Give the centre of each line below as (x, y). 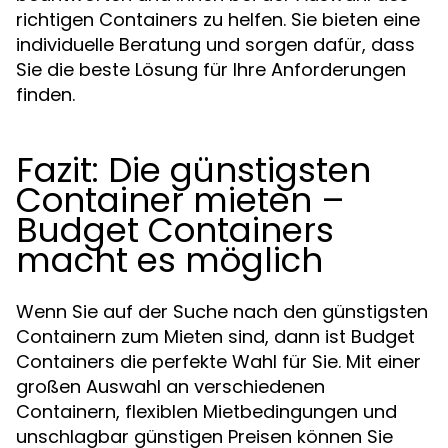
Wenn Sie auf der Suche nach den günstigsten (222, 311)
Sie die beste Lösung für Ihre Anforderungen (211, 69)
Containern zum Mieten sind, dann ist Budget (215, 336)
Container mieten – (180, 200)
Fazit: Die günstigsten (193, 170)
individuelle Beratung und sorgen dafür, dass (215, 44)
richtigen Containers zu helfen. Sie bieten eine (218, 19)
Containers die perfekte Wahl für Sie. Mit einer (218, 361)
